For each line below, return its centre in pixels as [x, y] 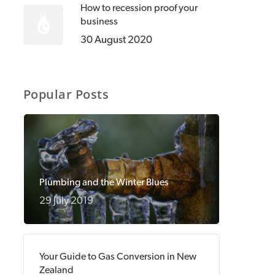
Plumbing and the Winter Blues [104, 182]
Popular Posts [66, 94]
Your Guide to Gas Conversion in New [118, 257]
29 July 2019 [66, 200]
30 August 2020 [116, 40]
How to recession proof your [139, 8]
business [99, 21]
